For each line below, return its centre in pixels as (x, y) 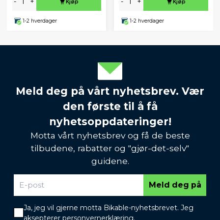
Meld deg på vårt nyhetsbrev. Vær (110, 91)
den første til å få (110, 106)
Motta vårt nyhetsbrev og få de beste (110, 135)
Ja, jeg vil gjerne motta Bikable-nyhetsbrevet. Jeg (109, 207)
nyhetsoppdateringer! (110, 121)
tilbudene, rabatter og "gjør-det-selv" (110, 148)
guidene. (110, 161)
